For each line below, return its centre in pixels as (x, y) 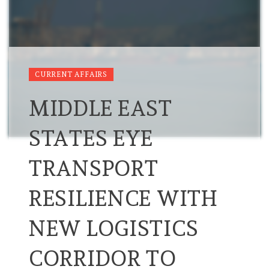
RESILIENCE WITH (123, 198)
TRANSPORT (94, 168)
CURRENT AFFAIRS (71, 75)
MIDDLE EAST (101, 108)
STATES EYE (91, 138)
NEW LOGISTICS (114, 228)
